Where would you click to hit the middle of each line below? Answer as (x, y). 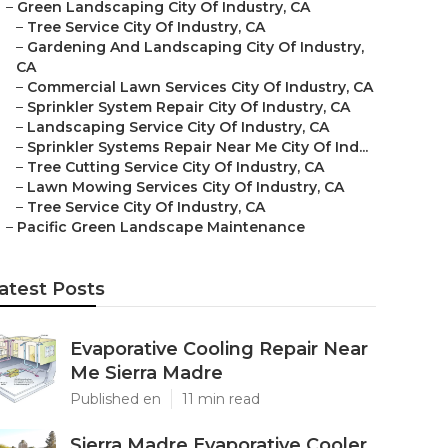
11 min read (221, 399)
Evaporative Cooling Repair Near (219, 349)
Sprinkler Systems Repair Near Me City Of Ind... (197, 147)
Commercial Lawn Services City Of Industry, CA (200, 87)
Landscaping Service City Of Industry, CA (178, 127)
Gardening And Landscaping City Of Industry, (195, 47)
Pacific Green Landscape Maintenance (161, 227)
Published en (115, 399)
